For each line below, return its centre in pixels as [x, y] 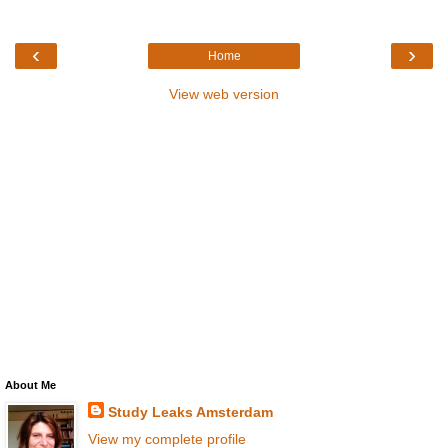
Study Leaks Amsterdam [190, 411]
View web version [224, 93]
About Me [30, 384]
